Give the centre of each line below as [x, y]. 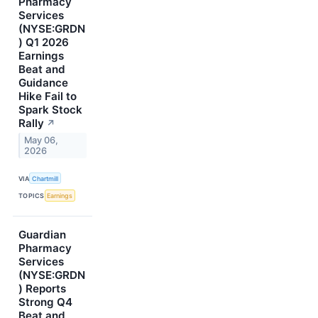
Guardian [42, 234]
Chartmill [45, 178]
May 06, [42, 141]
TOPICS [32, 196]
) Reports [42, 288]
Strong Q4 [45, 302]
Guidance [43, 83]
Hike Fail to [48, 97]
